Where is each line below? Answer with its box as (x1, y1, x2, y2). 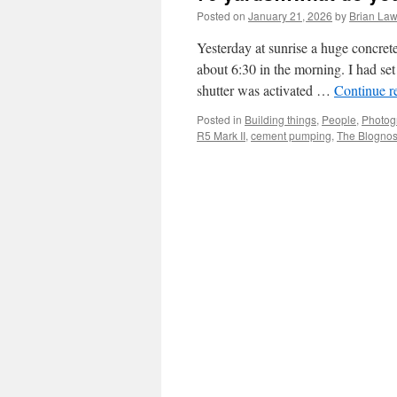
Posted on (197, 8, 245, 23)
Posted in (197, 112, 242, 127)
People (322, 112, 356, 127)
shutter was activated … (197, 81, 334, 99)
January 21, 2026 (248, 8, 332, 23)
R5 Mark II (197, 128, 245, 143)
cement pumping (251, 128, 331, 143)
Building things (245, 112, 316, 127)
